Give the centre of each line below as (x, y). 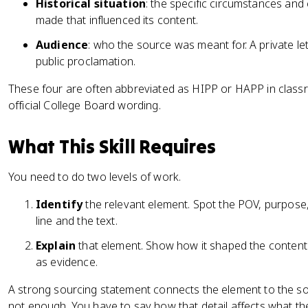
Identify (59, 204)
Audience (62, 45)
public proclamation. (86, 61)
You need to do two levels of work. (95, 177)
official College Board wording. (85, 105)
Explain (56, 245)
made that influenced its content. (117, 20)
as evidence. (67, 262)
